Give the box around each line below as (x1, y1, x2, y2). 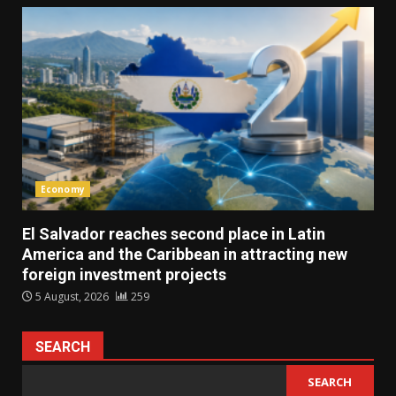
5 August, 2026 (33, 289, 111, 305)
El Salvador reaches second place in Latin (22, 225, 325, 244)
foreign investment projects (22, 265, 226, 285)
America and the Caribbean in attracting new (22, 245, 347, 264)
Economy (41, 183, 85, 196)
